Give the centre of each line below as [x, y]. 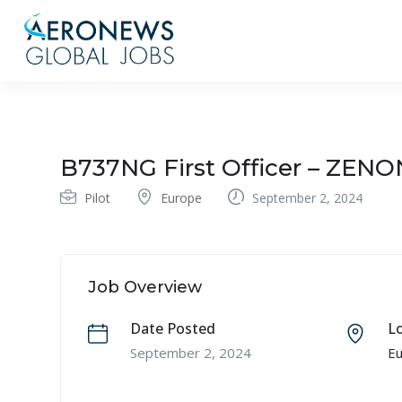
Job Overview [145, 287]
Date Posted [173, 328]
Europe [181, 197]
